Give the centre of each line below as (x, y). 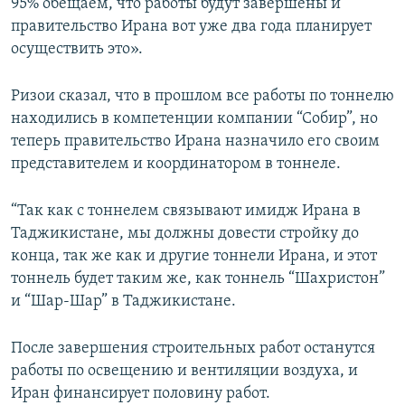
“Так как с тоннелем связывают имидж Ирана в (186, 212)
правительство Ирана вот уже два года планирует (191, 27)
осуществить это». (77, 50)
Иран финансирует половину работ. (141, 394)
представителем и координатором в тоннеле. (176, 165)
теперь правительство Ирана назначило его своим (195, 142)
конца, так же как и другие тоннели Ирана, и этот (194, 257)
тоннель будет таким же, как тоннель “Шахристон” (198, 279)
